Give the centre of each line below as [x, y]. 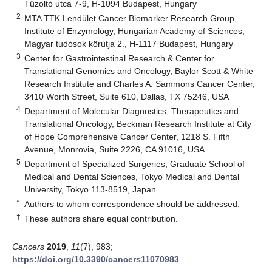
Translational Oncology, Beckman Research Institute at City [138, 124]
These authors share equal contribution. [101, 218]
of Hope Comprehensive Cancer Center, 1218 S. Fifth [127, 136]
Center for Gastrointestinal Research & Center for [120, 58]
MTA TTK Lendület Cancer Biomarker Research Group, [131, 18]
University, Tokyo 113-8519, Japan [90, 189]
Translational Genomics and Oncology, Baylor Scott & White [139, 71]
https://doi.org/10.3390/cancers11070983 [96, 259]
